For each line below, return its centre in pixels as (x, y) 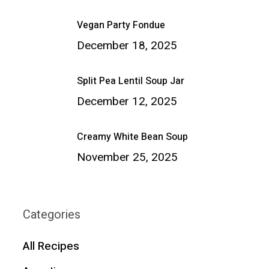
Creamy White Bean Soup (132, 137)
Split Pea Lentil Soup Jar (130, 81)
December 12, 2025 (127, 102)
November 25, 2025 (127, 158)
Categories (51, 214)
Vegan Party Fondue (121, 26)
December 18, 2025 (127, 46)
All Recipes (51, 246)
